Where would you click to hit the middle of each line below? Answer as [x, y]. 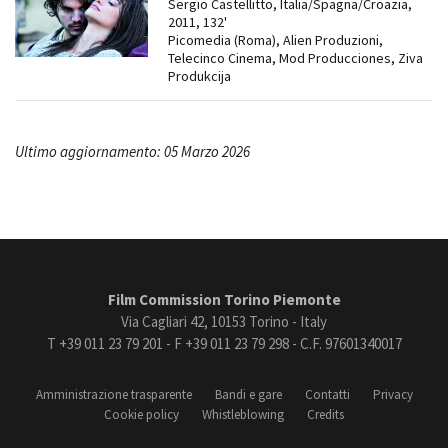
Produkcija [199, 76]
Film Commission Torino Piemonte [224, 300]
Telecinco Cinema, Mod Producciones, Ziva [295, 58]
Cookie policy [141, 415]
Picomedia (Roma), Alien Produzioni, [275, 40]
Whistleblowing [243, 415]
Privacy [392, 395]
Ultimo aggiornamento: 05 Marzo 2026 [132, 152]
